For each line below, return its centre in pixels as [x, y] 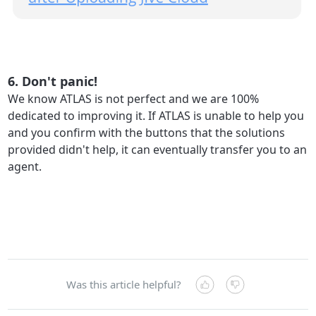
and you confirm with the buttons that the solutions [147, 133]
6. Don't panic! [53, 81]
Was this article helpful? [123, 285]
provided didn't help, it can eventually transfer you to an [158, 150]
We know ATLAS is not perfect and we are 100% [134, 99]
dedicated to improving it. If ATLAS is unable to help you [156, 116]
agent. [25, 167]
